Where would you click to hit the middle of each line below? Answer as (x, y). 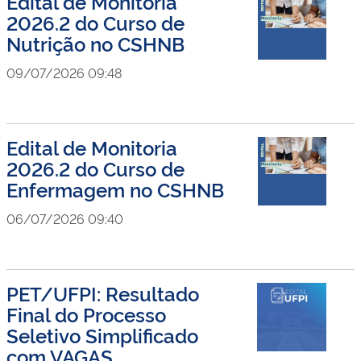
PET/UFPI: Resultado (103, 293)
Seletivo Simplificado (102, 335)
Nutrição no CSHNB (95, 43)
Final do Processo (86, 314)
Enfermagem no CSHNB (115, 189)
